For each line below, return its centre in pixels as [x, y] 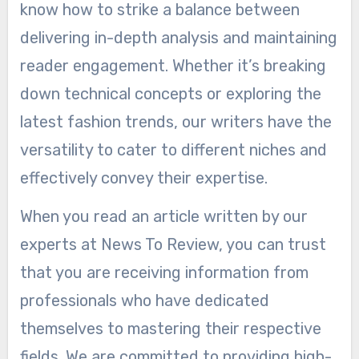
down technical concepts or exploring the [170, 94]
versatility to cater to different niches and [173, 150]
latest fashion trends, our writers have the [175, 122]
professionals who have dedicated [144, 301]
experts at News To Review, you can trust [173, 245]
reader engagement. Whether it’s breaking [173, 66]
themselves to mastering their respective [170, 329]
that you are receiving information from [164, 273]
